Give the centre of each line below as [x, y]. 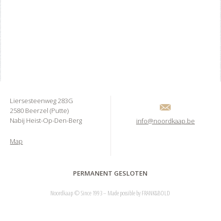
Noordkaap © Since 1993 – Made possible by [96, 193]
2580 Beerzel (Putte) [39, 110]
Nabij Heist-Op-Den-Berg [46, 120]
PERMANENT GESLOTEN [110, 173]
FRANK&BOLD [156, 193]
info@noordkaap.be [165, 121]
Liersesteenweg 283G [42, 100]
